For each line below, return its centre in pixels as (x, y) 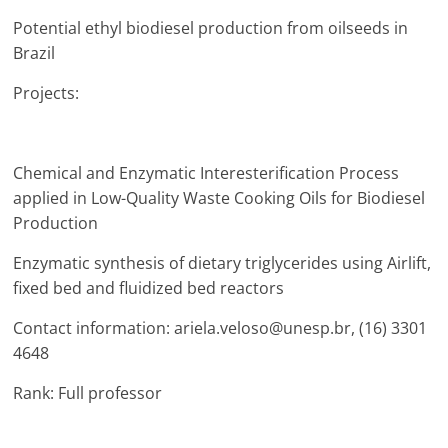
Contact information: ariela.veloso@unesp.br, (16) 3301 (220, 328)
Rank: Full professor (88, 393)
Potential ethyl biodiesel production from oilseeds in (211, 28)
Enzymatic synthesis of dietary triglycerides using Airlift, (222, 263)
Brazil (34, 53)
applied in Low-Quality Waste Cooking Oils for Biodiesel (219, 198)
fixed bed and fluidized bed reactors (149, 288)
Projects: (46, 93)
